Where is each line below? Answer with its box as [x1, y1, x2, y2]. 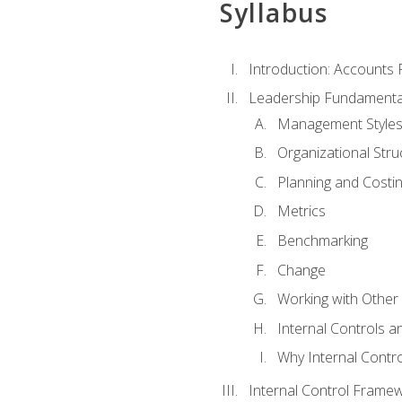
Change [276, 259, 326, 280]
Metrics [276, 201, 326, 222]
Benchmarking [276, 230, 368, 250]
